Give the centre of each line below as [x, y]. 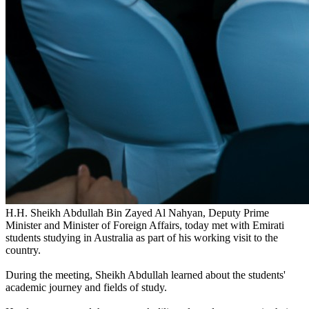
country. [23, 250]
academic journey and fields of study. [86, 288]
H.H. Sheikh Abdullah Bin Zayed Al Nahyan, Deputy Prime [137, 213]
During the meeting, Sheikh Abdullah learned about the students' [146, 275]
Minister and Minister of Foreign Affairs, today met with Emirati [145, 226]
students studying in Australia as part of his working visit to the [142, 238]
